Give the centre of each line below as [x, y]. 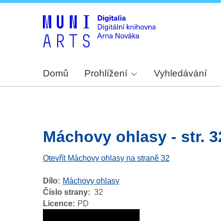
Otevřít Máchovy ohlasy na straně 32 [106, 158]
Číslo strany [65, 192]
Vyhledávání [181, 74]
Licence [58, 204]
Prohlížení [106, 74]
